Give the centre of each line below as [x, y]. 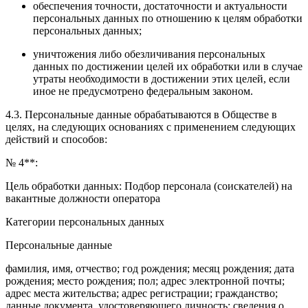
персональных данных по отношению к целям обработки [168, 18]
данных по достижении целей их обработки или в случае [168, 66]
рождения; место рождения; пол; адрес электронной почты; [145, 280]
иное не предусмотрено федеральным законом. [143, 91]
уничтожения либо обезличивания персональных [149, 54]
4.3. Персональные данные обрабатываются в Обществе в [141, 114]
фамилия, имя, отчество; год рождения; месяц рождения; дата [150, 268]
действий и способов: [56, 139]
